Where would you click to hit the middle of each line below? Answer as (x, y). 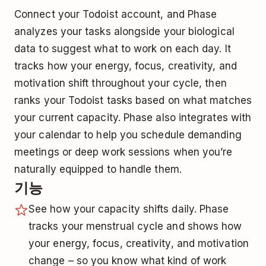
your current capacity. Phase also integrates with (133, 118)
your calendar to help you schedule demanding (128, 135)
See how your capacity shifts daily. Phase (129, 209)
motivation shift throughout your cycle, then (121, 83)
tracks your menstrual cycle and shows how (135, 227)
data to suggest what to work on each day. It (123, 49)
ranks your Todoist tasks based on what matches (133, 101)
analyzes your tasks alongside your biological (124, 32)
